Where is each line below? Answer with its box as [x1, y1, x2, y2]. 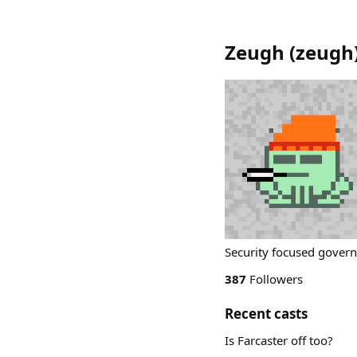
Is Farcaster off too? [225, 332, 333, 348]
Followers [246, 271, 303, 287]
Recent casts [225, 304, 308, 323]
